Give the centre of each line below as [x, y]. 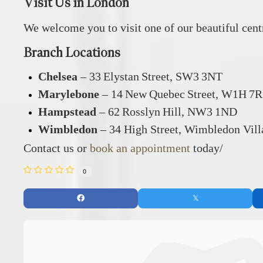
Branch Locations [72, 52]
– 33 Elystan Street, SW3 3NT [150, 76]
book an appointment [140, 148]
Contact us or [57, 148]
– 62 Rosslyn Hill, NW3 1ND [167, 111]
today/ [207, 148]
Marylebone [69, 94]
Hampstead [67, 111]
